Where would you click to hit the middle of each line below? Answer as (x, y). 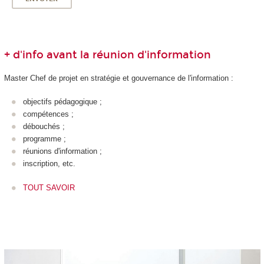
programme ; (44, 139)
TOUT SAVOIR (49, 187)
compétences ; (48, 114)
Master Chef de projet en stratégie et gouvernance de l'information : (120, 78)
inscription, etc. (49, 164)
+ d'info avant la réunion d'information (107, 55)
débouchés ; (44, 126)
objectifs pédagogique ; (62, 102)
